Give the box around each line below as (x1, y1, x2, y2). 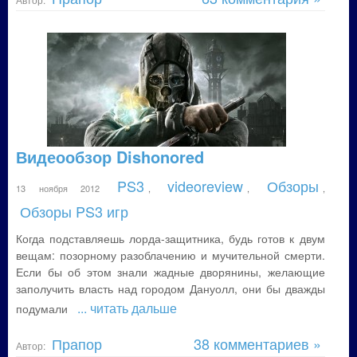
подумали (16, 300, 77, 316)
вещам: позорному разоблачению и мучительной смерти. (16, 247, 325, 263)
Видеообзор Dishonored (16, 145, 204, 168)
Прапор (52, 333, 102, 354)
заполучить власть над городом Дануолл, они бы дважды (16, 280, 325, 296)
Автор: (16, 339, 48, 352)
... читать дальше (77, 299, 177, 317)
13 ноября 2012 (16, 182, 113, 194)
